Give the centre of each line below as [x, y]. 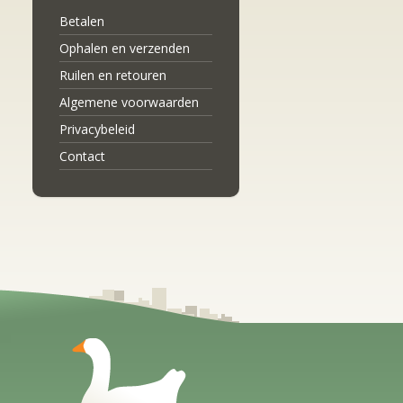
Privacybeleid [97, 129]
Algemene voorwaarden [129, 102]
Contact [82, 156]
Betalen [82, 21]
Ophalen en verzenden [125, 48]
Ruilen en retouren [113, 75]
